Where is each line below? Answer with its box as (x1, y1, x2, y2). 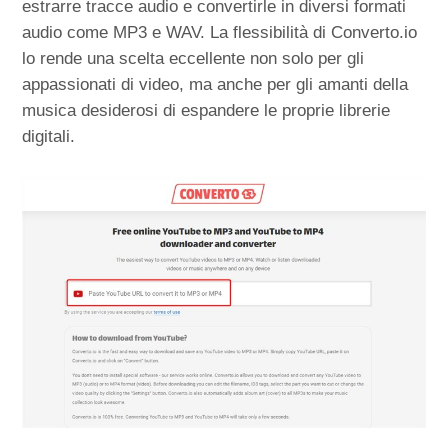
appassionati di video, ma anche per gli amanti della (22, 75, 409, 95)
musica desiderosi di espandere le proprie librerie (22, 101, 391, 121)
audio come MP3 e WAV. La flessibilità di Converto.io (22, 23, 418, 43)
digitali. (22, 127, 76, 147)
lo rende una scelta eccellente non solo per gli (22, 49, 365, 69)
